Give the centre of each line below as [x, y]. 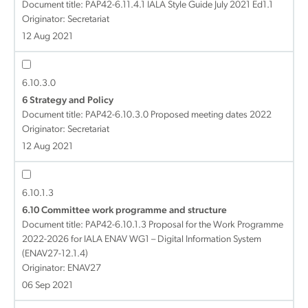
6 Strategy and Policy [68, 101]
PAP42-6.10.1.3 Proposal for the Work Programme [184, 225]
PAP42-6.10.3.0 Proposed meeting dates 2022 [178, 115]
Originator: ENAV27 [62, 268]
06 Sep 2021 [47, 286]
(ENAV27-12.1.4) [55, 254]
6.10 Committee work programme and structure [124, 211]
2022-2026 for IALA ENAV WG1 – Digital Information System [142, 240]
